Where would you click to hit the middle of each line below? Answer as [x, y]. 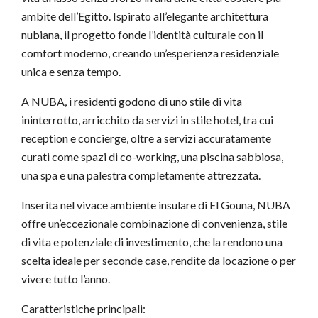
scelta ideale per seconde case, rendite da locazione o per [159, 260]
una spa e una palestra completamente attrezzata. [141, 175]
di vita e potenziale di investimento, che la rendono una [152, 242]
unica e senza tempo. [71, 71]
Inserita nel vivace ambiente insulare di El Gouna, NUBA [156, 205]
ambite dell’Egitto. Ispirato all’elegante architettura [145, 16]
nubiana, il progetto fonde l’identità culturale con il [142, 34]
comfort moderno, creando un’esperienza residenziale [150, 53]
